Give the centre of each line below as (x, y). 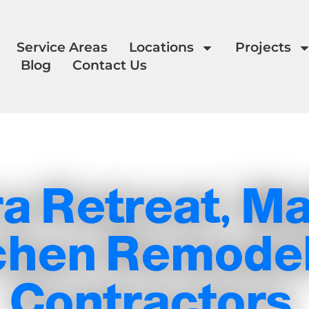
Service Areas (62, 47)
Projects (263, 47)
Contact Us (110, 65)
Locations (161, 47)
